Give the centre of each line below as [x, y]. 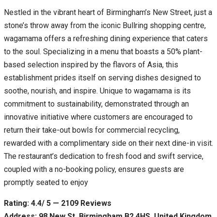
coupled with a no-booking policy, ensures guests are [94, 169]
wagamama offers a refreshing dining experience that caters [106, 38]
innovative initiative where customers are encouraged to [98, 117]
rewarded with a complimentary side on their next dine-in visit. [108, 143]
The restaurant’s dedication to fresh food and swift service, [104, 156]
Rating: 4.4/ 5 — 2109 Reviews [58, 203]
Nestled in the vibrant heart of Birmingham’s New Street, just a [108, 12]
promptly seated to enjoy [46, 182]
